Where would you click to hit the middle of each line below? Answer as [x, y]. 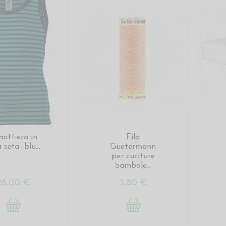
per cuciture [133, 156]
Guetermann [133, 147]
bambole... [133, 166]
